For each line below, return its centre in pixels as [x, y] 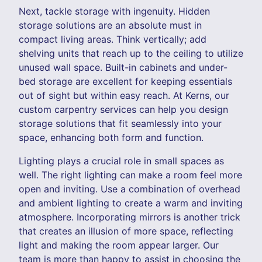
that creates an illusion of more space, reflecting [126, 231]
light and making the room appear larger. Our [119, 245]
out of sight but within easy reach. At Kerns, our [124, 95]
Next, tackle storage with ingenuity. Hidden [114, 11]
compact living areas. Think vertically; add [113, 39]
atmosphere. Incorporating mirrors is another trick [130, 217]
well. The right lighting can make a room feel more [130, 175]
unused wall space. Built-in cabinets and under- [123, 67]
